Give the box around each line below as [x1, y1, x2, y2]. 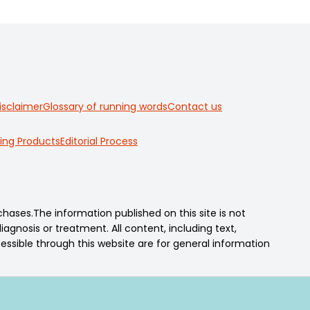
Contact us [167, 100, 222, 113]
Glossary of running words [43, 100, 167, 113]
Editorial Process [60, 134, 138, 148]
